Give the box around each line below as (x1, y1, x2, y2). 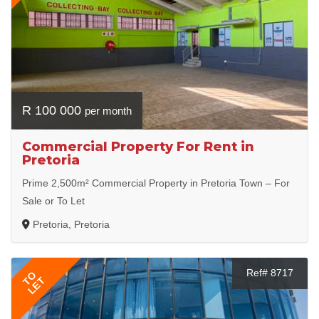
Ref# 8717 (246, 266, 293, 278)
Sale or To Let (22, 194, 85, 206)
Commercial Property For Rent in (22, 138, 254, 155)
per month (85, 104, 132, 117)
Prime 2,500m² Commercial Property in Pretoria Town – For (22, 177, 290, 189)
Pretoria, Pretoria (33, 218, 110, 230)
